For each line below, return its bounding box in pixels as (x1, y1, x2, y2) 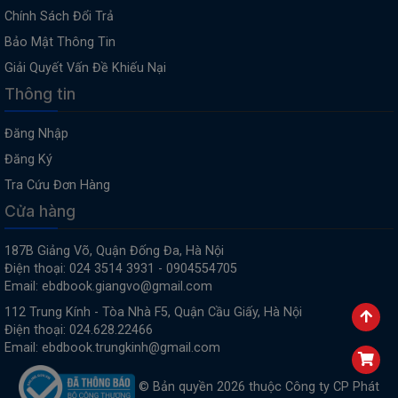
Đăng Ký (4, 152, 52, 167)
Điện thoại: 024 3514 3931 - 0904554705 (4, 261, 237, 276)
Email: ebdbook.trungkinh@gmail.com (4, 340, 220, 355)
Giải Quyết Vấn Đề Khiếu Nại (4, 60, 166, 76)
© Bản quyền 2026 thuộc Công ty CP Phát (139, 378, 380, 394)
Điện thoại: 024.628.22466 (4, 322, 153, 338)
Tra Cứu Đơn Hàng (4, 178, 110, 193)
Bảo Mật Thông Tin (4, 35, 115, 50)
